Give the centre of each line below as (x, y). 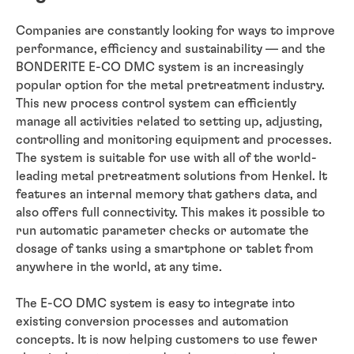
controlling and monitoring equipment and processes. (174, 139)
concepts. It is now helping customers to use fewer (167, 339)
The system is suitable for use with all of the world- (166, 158)
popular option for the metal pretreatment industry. (170, 85)
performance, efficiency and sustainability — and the (171, 49)
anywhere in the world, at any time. (119, 267)
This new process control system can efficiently (156, 103)
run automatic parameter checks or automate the (162, 230)
